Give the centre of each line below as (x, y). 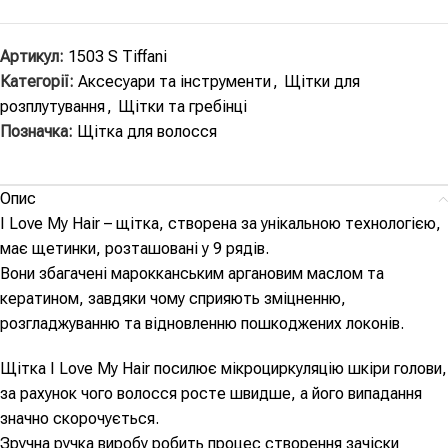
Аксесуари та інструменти (174, 82)
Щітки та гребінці (182, 107)
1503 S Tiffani (117, 57)
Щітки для (322, 82)
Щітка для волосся (147, 132)
